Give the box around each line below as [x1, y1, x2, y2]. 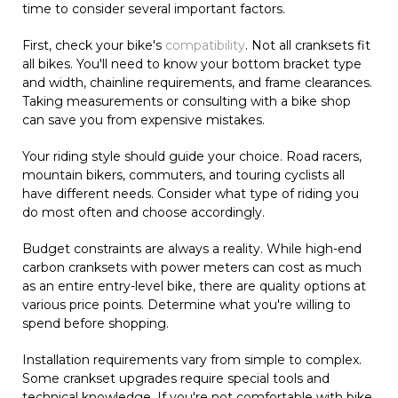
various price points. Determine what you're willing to [22, 297, 351, 314]
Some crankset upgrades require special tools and [22, 370, 330, 387]
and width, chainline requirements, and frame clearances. [22, 75, 372, 92]
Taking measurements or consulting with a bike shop [22, 93, 351, 110]
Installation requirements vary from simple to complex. [22, 352, 362, 369]
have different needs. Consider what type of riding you [22, 186, 359, 203]
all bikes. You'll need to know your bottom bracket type [22, 56, 362, 73]
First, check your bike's [22, 37, 165, 54]
